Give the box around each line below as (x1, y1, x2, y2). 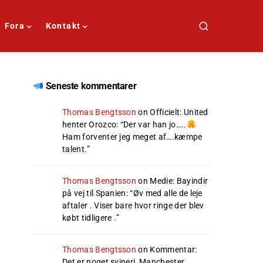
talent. (62, 144, 87, 154)
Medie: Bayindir (150, 176, 208, 186)
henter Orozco (62, 120, 117, 129)
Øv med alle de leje (133, 188, 203, 198)
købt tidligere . (62, 213, 117, 222)
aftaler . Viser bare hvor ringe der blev (62, 201, 204, 210)
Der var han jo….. (123, 120, 187, 129)
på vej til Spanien (62, 188, 126, 198)
